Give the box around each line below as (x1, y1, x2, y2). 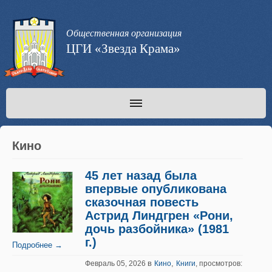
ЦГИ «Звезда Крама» (66, 41, 180, 56)
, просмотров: (195, 259, 242, 268)
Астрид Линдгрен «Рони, (85, 209, 233, 222)
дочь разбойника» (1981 (85, 222, 229, 236)
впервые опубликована (85, 182, 226, 195)
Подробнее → (12, 240, 63, 250)
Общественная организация (66, 28, 182, 38)
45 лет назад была (85, 169, 197, 182)
